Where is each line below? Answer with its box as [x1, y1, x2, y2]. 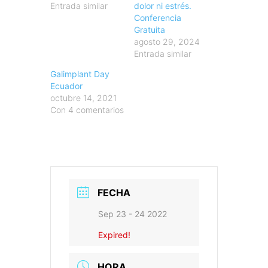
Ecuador [50, 81, 83, 92]
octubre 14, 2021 [50, 93, 117, 103]
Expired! [98, 230, 130, 240]
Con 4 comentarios [50, 105, 124, 115]
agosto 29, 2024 [134, 36, 200, 47]
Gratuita [134, 25, 165, 35]
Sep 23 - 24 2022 [98, 209, 167, 220]
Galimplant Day [50, 69, 109, 80]
